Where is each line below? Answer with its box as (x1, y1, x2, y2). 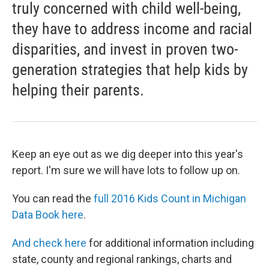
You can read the (12, 192, 94, 205)
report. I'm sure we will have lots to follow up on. (12, 163, 240, 177)
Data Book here (12, 208, 83, 221)
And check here (12, 236, 86, 249)
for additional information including (86, 236, 254, 249)
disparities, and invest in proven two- (12, 40, 238, 58)
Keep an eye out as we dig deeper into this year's (12, 147, 243, 160)
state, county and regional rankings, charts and (12, 252, 232, 265)
